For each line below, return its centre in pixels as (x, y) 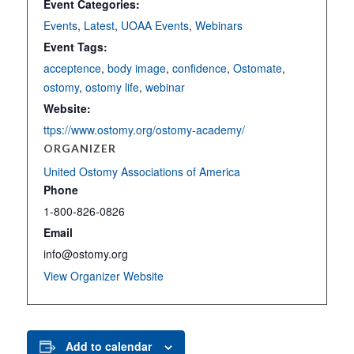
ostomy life (112, 87)
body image (136, 68)
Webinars (218, 25)
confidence (199, 68)
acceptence (72, 68)
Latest (99, 25)
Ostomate (257, 68)
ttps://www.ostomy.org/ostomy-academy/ (144, 130)
